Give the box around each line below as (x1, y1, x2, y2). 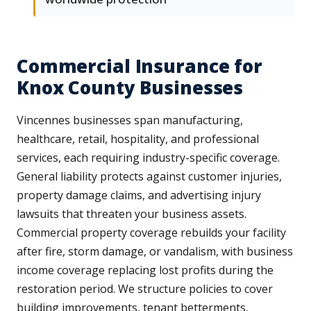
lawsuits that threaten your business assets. (17, 206, 246, 222)
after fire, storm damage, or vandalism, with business (17, 244, 293, 260)
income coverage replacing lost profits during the (17, 262, 274, 278)
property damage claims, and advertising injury (17, 187, 261, 203)
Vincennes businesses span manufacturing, (17, 112, 243, 128)
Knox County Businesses (17, 75, 244, 101)
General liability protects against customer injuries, (17, 169, 282, 185)
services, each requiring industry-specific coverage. (17, 150, 280, 166)
